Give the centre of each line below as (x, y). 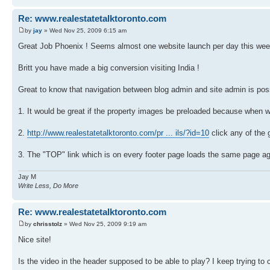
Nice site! (35, 239)
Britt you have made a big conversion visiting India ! (109, 67)
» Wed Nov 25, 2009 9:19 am (104, 224)
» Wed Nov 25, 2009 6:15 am (84, 30)
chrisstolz (48, 224)
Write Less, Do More (48, 186)
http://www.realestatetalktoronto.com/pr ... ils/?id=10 (118, 133)
